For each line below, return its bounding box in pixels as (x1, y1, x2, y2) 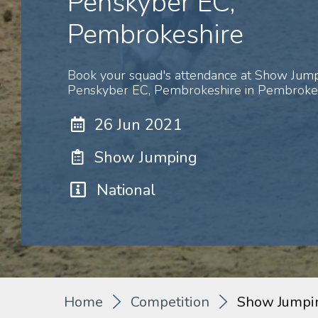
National (96, 180, 156, 201)
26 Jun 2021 (94, 114, 182, 136)
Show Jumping (94, 147, 197, 168)
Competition (131, 292, 209, 312)
